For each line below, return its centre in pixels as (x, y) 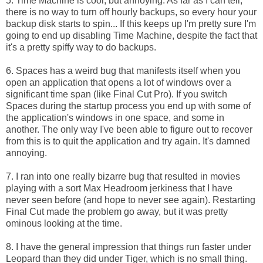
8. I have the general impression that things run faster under (129, 247)
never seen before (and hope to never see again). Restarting (131, 200)
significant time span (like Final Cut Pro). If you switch (117, 94)
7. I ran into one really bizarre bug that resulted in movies (123, 176)
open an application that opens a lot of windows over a (119, 82)
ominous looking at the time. (64, 223)
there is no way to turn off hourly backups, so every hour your (131, 12)
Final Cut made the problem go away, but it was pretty (117, 211)
